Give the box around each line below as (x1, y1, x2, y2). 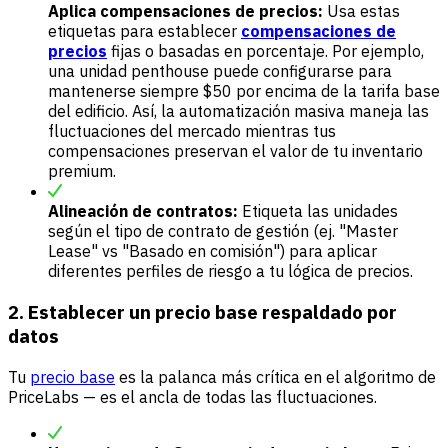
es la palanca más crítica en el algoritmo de (115, 366, 436, 387)
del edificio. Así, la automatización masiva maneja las (48, 101, 429, 122)
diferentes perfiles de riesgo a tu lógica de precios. (48, 261, 413, 282)
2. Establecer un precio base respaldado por (8, 299, 397, 324)
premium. (48, 161, 116, 182)
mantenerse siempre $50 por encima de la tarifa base (48, 81, 440, 102)
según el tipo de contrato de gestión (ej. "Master (48, 221, 398, 242)
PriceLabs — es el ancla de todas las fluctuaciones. (8, 386, 377, 407)
